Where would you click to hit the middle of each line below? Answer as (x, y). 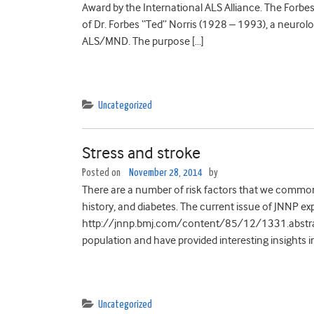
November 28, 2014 (166, 173)
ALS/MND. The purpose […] (143, 41)
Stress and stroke (141, 153)
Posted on (102, 173)
